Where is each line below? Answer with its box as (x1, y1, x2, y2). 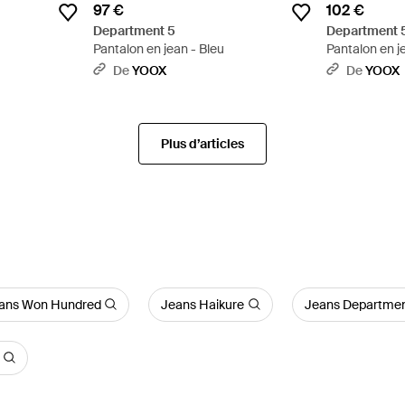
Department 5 (92, 22, 175, 39)
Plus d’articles (160, 135, 244, 152)
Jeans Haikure (161, 296, 245, 313)
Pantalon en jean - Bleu (92, 40, 224, 57)
